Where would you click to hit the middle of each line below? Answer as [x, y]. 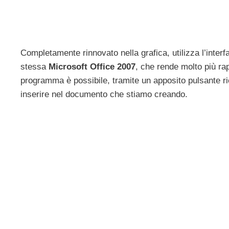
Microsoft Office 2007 [92, 67]
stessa [35, 67]
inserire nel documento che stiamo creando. [104, 95]
